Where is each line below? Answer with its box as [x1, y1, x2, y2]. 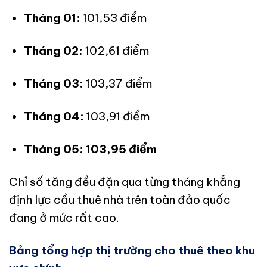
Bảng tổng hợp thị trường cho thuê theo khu [9, 243, 255, 257]
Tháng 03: [23, 76, 83, 91]
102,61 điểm [82, 43, 149, 58]
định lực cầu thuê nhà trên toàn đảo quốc [9, 192, 231, 207]
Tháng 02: [23, 43, 83, 58]
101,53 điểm [80, 10, 147, 25]
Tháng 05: [23, 141, 83, 156]
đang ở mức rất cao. [9, 210, 119, 225]
